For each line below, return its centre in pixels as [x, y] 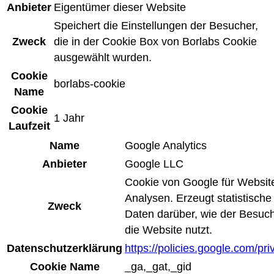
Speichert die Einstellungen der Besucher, [156, 26]
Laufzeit [29, 126]
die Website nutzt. [168, 230]
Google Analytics [166, 146]
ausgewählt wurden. [103, 58]
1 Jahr [69, 118]
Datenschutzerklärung [65, 249]
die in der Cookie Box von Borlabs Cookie [155, 42]
